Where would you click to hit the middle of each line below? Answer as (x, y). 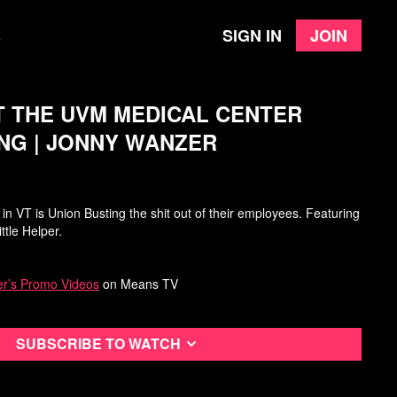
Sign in (252, 35)
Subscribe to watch (99, 344)
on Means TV (139, 284)
